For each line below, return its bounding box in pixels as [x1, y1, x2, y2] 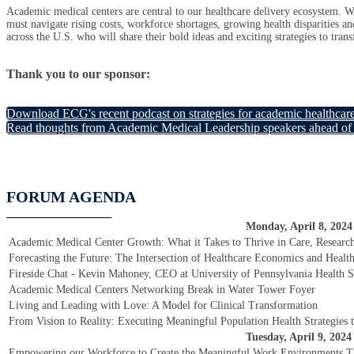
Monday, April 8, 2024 [245, 220, 352, 232]
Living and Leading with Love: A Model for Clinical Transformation [9, 299, 318, 311]
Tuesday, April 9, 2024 [246, 331, 352, 343]
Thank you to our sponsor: [6, 66, 150, 81]
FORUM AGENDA [6, 188, 136, 205]
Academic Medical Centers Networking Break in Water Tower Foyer [9, 284, 315, 296]
